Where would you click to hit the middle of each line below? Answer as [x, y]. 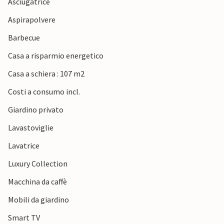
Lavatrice [24, 146]
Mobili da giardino [38, 200]
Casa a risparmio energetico [56, 56]
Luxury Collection [38, 164]
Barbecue [24, 38]
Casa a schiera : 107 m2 [46, 74]
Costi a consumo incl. [44, 92]
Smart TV [24, 218]
